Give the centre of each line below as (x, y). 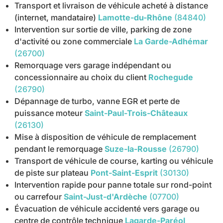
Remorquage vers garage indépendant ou (93, 65)
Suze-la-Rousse (136, 149)
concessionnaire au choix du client (81, 77)
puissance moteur (49, 113)
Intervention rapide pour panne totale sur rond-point (113, 185)
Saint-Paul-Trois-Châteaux (136, 113)
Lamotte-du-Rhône (135, 18)
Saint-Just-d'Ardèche (106, 197)
